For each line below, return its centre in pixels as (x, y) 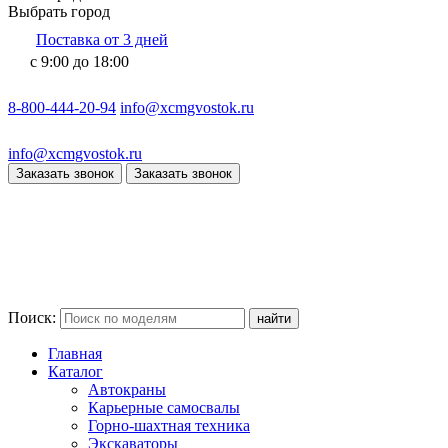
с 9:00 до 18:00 (79, 61)
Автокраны (127, 389)
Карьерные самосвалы (164, 407)
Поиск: (34, 317)
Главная (75, 353)
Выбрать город (59, 11)
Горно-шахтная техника (169, 425)
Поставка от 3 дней (102, 39)
